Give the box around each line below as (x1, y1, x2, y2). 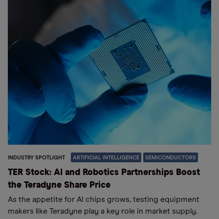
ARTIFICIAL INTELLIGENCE (73, 154, 139, 160)
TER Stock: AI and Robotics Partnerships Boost (8, 168, 200, 177)
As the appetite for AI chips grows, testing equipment (8, 195, 199, 203)
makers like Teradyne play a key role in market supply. (8, 207, 197, 215)
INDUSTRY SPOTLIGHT (8, 154, 65, 160)
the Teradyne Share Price (8, 180, 110, 190)
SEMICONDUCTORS (145, 154, 196, 160)
